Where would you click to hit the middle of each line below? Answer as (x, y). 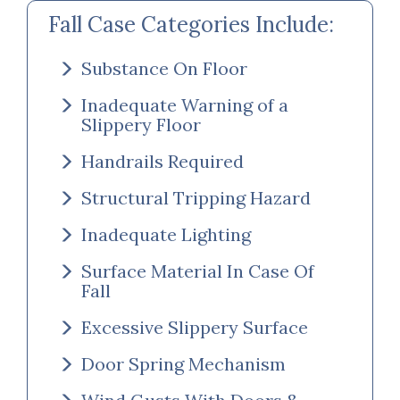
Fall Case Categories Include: (192, 24)
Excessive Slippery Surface (195, 327)
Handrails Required (162, 161)
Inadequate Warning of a (185, 104)
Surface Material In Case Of (198, 271)
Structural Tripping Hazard (196, 197)
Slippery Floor (141, 124)
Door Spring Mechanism (183, 363)
